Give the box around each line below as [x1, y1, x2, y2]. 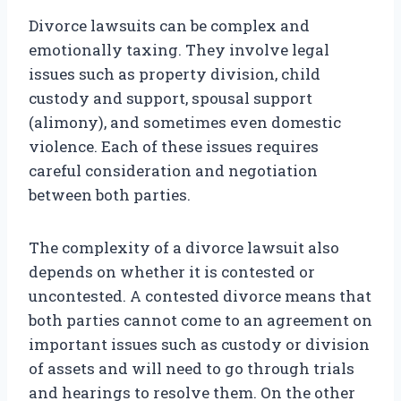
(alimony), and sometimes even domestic [29, 112, 341, 133]
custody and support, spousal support [29, 88, 312, 109]
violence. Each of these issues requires [29, 136, 319, 158]
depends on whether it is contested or [29, 261, 315, 283]
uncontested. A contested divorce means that [29, 286, 371, 307]
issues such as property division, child [29, 64, 320, 85]
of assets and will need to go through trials [29, 358, 354, 380]
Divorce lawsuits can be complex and [29, 15, 310, 37]
